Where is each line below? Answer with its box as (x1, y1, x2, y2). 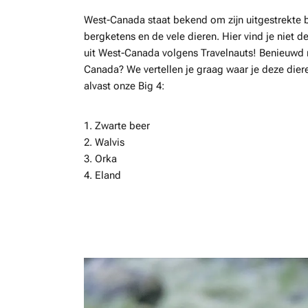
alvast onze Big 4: (84, 80, 164, 92)
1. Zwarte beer (84, 119, 150, 132)
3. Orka (84, 152, 117, 165)
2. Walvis (84, 135, 124, 148)
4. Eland (84, 168, 121, 181)
